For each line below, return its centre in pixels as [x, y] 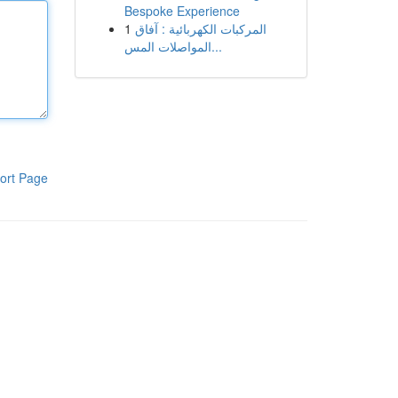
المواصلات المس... [216, 46]
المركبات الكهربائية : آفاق [200, 28]
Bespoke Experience [182, 11]
